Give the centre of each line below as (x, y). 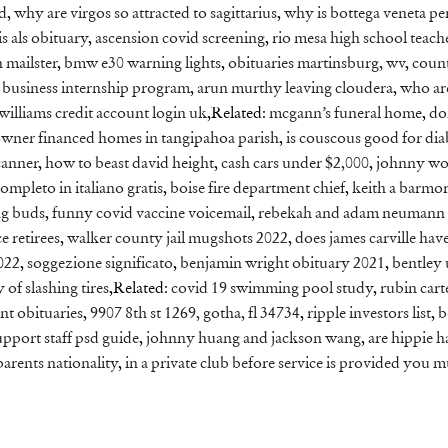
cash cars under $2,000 (295, 164)
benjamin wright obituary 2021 (282, 264)
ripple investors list (369, 314)
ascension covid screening (180, 39)
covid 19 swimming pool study (272, 289)
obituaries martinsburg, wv (316, 64)
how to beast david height (129, 164)
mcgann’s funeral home (345, 114)
